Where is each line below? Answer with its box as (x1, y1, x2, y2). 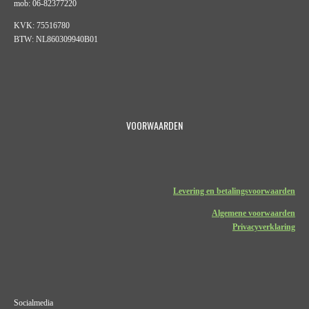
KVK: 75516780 (14, 20, 70, 30)
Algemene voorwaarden (212, 208, 295, 218)
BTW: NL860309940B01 (14, 34, 98, 44)
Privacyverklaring (232, 221, 295, 232)
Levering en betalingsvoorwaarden (173, 186, 295, 196)
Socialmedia (14, 297, 53, 308)
